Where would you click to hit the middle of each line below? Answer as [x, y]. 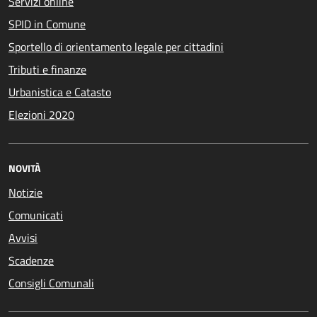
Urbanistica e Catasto [60, 92]
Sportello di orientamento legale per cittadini [116, 47]
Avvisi [23, 238]
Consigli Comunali [51, 283]
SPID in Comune [47, 24]
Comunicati [36, 215]
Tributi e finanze [47, 70]
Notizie [25, 193]
